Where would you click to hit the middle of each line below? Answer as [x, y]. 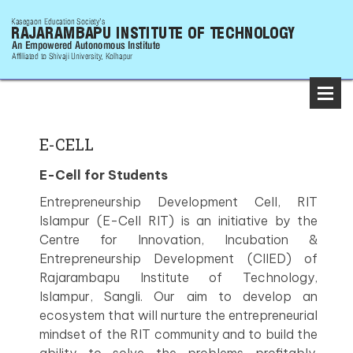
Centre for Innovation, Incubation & [178, 240]
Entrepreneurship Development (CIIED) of [178, 258]
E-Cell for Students [104, 175]
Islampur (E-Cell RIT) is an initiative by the [178, 221]
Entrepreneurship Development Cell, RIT [178, 202]
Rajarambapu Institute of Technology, [178, 277]
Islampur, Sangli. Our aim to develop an [178, 296]
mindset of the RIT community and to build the [178, 334]
